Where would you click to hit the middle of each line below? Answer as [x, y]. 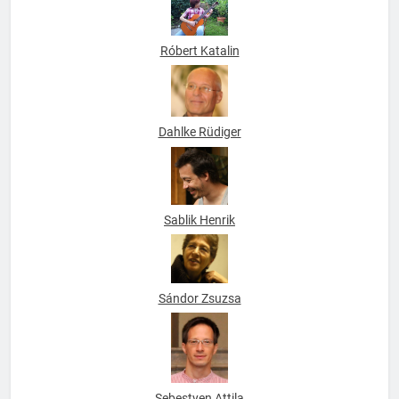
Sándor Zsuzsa [199, 315]
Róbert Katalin [199, 66]
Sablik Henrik [199, 236]
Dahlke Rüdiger [199, 148]
